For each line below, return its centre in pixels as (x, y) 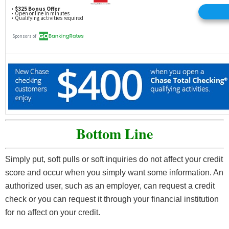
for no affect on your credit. (53, 212)
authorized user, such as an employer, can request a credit (110, 186)
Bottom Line (114, 133)
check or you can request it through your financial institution (112, 199)
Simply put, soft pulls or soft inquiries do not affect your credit (114, 159)
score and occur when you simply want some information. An (114, 172)
